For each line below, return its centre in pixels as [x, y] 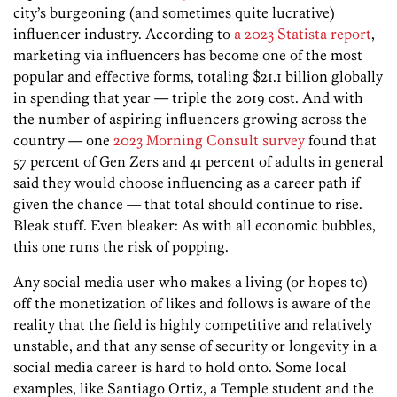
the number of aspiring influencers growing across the [190, 118]
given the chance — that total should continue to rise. [188, 203]
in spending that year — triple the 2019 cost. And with [188, 97]
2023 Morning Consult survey [209, 140]
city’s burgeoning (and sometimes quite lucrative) [174, 12]
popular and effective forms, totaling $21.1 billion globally [198, 76]
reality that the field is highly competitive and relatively [193, 324]
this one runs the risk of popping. [121, 246]
